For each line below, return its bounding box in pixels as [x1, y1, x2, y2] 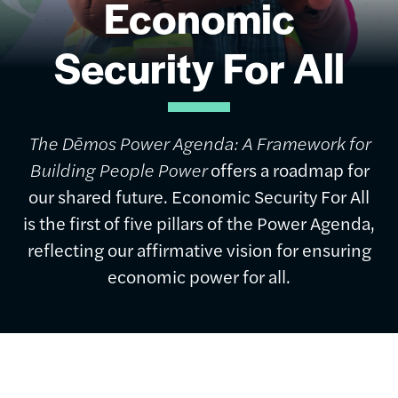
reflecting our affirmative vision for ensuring [27, 236, 371, 262]
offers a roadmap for [210, 156, 370, 182]
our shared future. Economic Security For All [28, 183, 370, 209]
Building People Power [28, 156, 211, 182]
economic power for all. [107, 263, 291, 289]
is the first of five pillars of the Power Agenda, [23, 210, 375, 235]
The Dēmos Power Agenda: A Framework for [28, 130, 370, 155]
